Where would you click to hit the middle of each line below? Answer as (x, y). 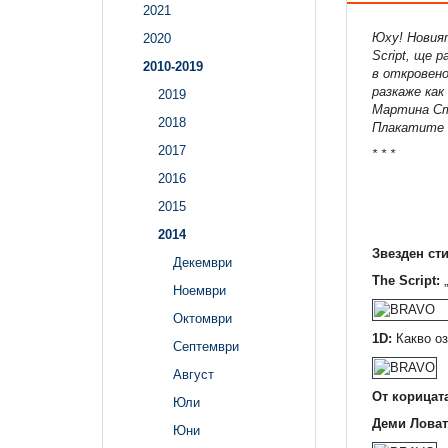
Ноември (199, 291)
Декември (202, 263)
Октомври (202, 319)
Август (193, 375)
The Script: (405, 280)
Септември (206, 347)
